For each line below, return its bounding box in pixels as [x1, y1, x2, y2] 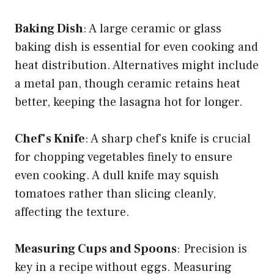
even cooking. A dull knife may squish [15, 167, 219, 183]
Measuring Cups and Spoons [15, 240, 177, 257]
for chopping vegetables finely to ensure [15, 149, 232, 165]
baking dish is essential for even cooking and [15, 39, 258, 55]
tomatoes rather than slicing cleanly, [15, 185, 216, 202]
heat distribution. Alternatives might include [15, 57, 259, 73]
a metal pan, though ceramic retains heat [15, 75, 240, 92]
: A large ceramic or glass [83, 20, 221, 37]
